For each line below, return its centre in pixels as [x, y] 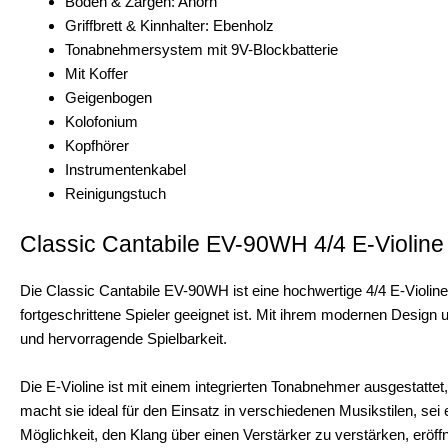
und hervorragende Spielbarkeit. [123, 338]
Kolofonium [101, 121]
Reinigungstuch [115, 193]
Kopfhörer [97, 145]
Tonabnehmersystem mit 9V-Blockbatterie [201, 49]
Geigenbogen [108, 97]
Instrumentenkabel [125, 169]
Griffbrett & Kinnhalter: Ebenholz [169, 25]
